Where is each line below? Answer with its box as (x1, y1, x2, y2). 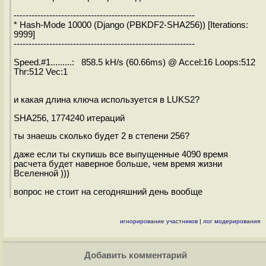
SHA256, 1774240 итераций (14, 113, 125, 123)
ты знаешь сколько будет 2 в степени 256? (14, 131, 189, 141)
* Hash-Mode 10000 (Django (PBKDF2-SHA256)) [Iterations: (14, 20, 248, 30)
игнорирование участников (120, 218, 198, 224)
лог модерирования (203, 218, 260, 224)
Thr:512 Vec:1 (14, 66, 68, 77)
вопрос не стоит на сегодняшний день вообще (14, 187, 202, 197)
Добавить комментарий (82, 251, 187, 260)
